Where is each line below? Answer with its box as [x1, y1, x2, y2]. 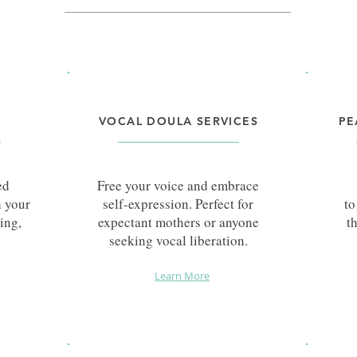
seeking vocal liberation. [108, 230, 248, 249]
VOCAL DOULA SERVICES [99, 113, 258, 128]
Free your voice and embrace [97, 175, 259, 194]
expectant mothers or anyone [97, 212, 259, 231]
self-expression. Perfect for [103, 194, 253, 213]
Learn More [155, 268, 210, 283]
